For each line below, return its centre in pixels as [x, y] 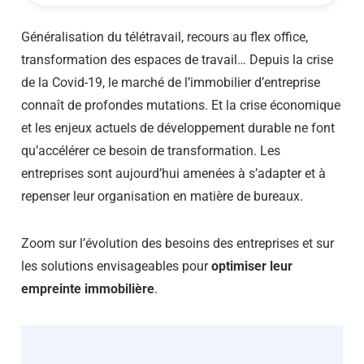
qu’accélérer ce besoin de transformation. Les [151, 150]
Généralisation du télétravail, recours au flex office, [165, 37]
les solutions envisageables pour [116, 266]
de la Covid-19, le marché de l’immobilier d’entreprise [171, 82]
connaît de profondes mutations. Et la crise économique [181, 105]
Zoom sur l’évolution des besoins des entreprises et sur [178, 243]
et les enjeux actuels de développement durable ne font [178, 128]
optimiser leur [252, 266]
